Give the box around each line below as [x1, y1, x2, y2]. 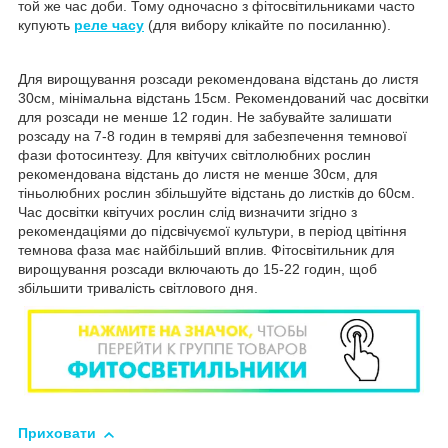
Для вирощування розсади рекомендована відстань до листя [18, 70, 419, 87]
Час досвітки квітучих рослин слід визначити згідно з [18, 203, 357, 220]
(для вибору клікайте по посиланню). [144, 16, 391, 33]
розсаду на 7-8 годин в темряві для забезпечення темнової [18, 127, 407, 144]
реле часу [74, 16, 144, 33]
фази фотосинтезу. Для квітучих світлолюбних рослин [18, 146, 371, 163]
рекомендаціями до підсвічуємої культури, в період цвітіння [18, 222, 407, 239]
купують [18, 16, 74, 33]
